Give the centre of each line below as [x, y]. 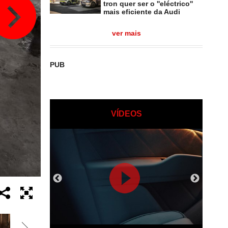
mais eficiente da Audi [142, 12]
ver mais [126, 33]
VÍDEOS [126, 114]
